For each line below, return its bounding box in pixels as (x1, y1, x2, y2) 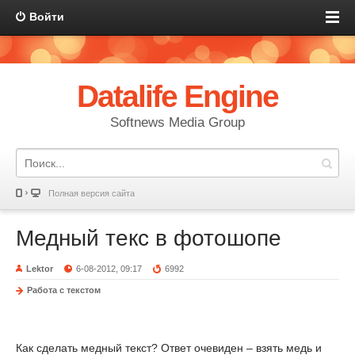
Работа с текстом (27, 285, 101, 295)
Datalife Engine (76, 79, 279, 113)
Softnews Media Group (110, 115, 245, 130)
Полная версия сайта (48, 189, 135, 198)
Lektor (26, 264, 53, 273)
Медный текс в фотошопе (16, 226, 281, 250)
